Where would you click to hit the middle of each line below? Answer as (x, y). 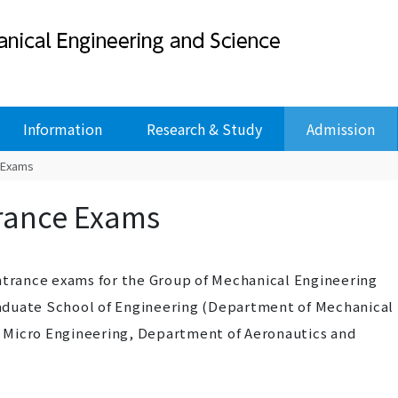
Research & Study (204, 129)
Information (63, 129)
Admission (341, 129)
